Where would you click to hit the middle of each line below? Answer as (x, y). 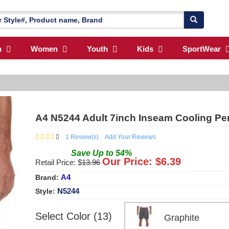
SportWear (202, 49)
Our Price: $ (132, 161)
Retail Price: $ (59, 162)
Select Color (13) (74, 216)
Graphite (183, 217)
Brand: (48, 177)
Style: (46, 191)
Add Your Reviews (130, 137)
